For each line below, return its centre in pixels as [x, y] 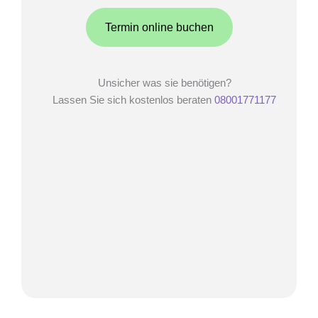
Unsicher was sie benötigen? [164, 83]
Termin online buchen [159, 27]
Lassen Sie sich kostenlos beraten [133, 100]
